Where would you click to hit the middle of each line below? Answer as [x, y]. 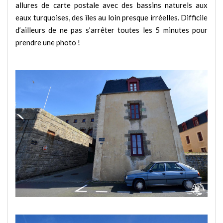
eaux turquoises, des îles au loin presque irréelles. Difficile [111, 18]
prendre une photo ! [48, 43]
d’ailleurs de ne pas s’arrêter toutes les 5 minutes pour [111, 30]
